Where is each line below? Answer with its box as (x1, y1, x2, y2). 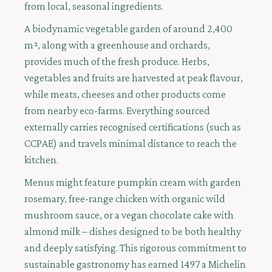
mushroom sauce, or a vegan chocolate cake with (24, 209, 234, 222)
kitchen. (24, 154, 58, 166)
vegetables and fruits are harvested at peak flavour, (24, 72, 243, 84)
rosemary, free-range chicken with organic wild (24, 192, 225, 205)
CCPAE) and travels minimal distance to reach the (24, 137, 237, 150)
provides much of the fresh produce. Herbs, (24, 55, 209, 68)
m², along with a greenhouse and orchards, (24, 39, 210, 52)
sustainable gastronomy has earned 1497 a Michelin (24, 258, 246, 271)
